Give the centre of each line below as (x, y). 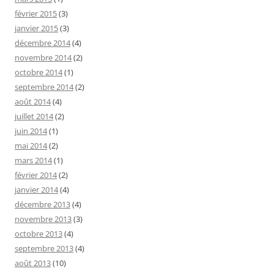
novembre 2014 (43, 57)
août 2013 (33, 263)
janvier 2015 (36, 28)
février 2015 (36, 13)
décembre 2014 (43, 43)
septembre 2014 (44, 87)
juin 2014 (31, 131)
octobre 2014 (39, 72)
